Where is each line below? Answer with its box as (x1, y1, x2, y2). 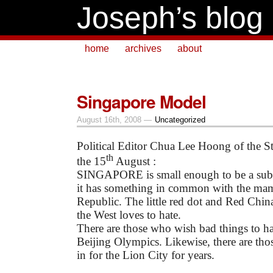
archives (125, 43, 161, 54)
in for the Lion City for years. (77, 249, 214, 262)
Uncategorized (154, 115, 205, 124)
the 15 (77, 155, 106, 168)
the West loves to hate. (77, 208, 181, 222)
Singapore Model (77, 89, 206, 114)
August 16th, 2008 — (77, 115, 154, 124)
